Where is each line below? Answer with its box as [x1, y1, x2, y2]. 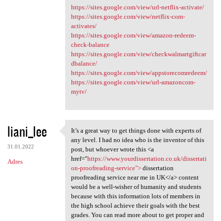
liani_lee [7, 121, 47, 141]
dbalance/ [71, 60, 97, 68]
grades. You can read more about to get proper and [71, 211, 204, 219]
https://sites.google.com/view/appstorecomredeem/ [71, 69, 207, 77]
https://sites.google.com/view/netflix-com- [71, 13, 185, 21]
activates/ [71, 22, 97, 30]
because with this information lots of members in [71, 192, 200, 200]
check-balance [71, 41, 110, 49]
